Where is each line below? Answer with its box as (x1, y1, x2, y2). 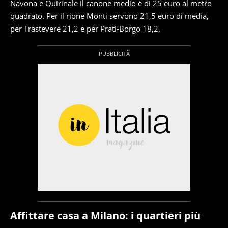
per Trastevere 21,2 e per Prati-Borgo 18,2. (10, 23, 160, 34)
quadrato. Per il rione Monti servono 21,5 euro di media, (10, 11, 209, 21)
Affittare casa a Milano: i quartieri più (10, 209, 201, 222)
